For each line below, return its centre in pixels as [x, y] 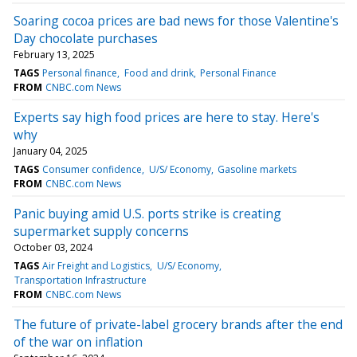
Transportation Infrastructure [81, 280]
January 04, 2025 [51, 151]
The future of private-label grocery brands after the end [178, 324]
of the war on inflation [78, 341]
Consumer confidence [92, 169]
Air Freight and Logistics [96, 265]
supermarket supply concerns [101, 231]
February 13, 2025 [54, 54]
